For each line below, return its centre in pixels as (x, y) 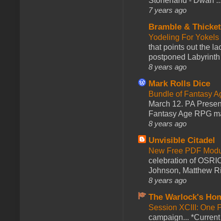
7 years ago (167, 10)
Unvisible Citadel (182, 140)
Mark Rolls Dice (179, 83)
